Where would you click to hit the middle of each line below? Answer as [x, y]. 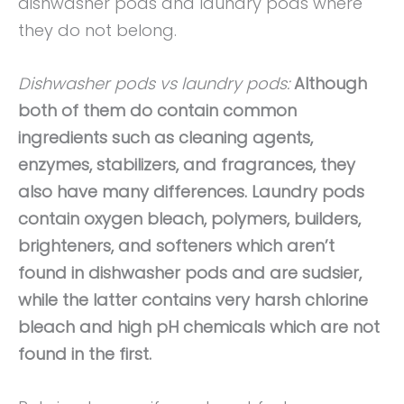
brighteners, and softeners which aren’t [176, 245]
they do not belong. [97, 31]
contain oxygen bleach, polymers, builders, [189, 218]
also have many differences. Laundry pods [191, 191]
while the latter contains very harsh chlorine [193, 299]
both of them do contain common [157, 110]
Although [331, 83]
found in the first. [85, 353]
